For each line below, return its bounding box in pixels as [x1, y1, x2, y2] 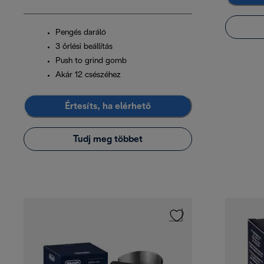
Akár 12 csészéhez [55, 71, 121, 80]
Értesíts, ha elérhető [65, 101, 151, 111]
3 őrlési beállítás [55, 43, 113, 51]
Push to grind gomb [55, 57, 127, 65]
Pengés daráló [55, 29, 106, 37]
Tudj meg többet [73, 134, 143, 144]
